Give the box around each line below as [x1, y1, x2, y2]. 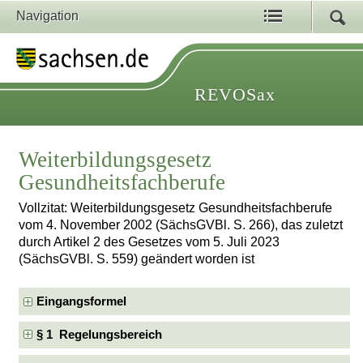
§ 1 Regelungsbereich [36, 328, 163, 341]
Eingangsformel [36, 294, 127, 308]
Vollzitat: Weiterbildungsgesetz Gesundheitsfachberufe [19, 201, 333, 216]
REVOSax [194, 84, 275, 105]
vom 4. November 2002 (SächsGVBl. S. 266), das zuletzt [19, 218, 344, 233]
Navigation [16, 9, 79, 23]
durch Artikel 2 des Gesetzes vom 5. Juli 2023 [19, 235, 280, 250]
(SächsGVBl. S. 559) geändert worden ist [19, 252, 255, 267]
